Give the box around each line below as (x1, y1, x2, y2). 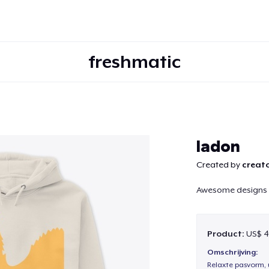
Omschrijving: (207, 248, 258, 257)
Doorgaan (108, 130, 161, 142)
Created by (196, 160, 242, 169)
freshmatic (88, 51, 181, 72)
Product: (207, 228, 246, 238)
